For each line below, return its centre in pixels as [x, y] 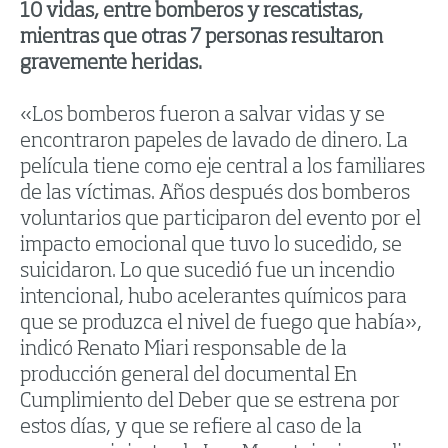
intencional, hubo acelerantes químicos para [213, 297]
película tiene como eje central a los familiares [222, 167]
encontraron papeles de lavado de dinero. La [214, 141]
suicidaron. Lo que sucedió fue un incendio [207, 271]
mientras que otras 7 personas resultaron [201, 37]
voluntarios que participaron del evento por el [220, 219]
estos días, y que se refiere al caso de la [191, 427]
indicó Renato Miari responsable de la [183, 349]
